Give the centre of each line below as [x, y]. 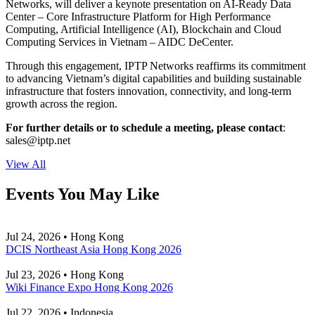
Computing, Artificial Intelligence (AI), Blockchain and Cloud [143, 30]
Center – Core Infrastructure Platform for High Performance [138, 17]
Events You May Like [83, 194]
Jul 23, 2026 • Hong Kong [65, 275]
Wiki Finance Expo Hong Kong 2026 [89, 288]
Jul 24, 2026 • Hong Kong [65, 237]
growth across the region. [62, 104]
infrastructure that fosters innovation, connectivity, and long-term [148, 91]
